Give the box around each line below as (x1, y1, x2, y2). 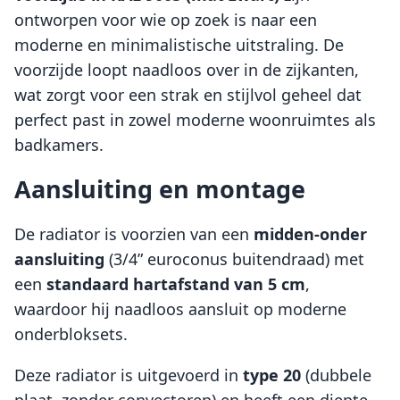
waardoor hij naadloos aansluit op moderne (14, 298, 346, 321)
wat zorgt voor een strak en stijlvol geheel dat (14, 83, 362, 105)
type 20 (243, 364, 301, 387)
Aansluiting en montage (14, 172, 305, 206)
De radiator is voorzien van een (14, 223, 254, 246)
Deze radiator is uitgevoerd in (14, 364, 243, 387)
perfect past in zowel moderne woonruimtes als (14, 108, 376, 130)
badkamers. (14, 133, 104, 155)
